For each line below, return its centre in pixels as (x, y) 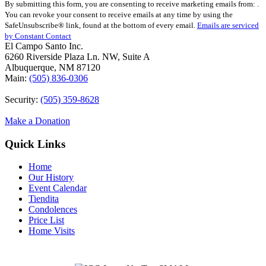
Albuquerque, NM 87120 (53, 67)
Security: (23, 99)
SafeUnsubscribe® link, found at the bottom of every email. (101, 25)
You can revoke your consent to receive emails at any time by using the (119, 14)
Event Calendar (58, 188)
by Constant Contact (38, 36)
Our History (51, 178)
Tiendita (44, 199)
